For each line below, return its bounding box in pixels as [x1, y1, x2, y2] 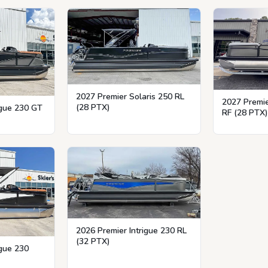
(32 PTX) [75, 235, 110, 247]
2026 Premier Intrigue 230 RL [75, 224, 187, 236]
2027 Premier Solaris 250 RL [75, 91, 184, 103]
